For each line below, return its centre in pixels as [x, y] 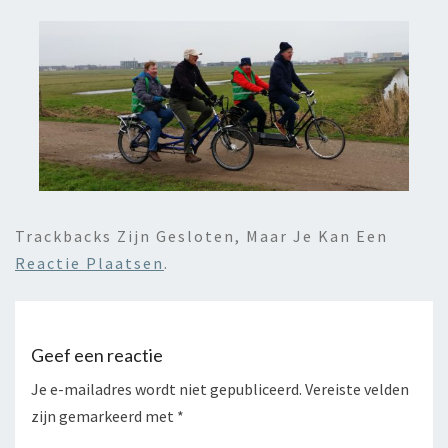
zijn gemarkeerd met [104, 416]
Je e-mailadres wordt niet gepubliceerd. [166, 389]
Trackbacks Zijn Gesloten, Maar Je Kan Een [201, 235]
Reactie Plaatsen [89, 262]
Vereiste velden [357, 389]
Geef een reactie [97, 355]
